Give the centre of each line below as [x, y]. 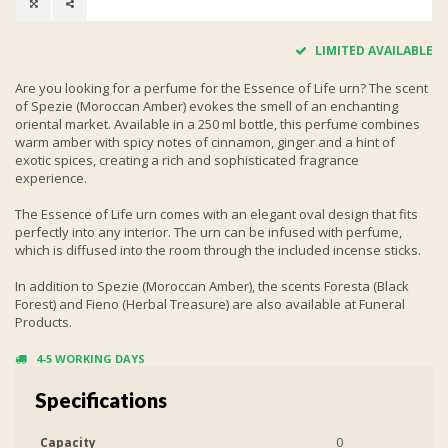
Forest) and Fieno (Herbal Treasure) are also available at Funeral [210, 303]
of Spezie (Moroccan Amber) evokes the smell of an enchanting [206, 105]
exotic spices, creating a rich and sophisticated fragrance [187, 159]
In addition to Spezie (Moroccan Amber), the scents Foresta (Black [212, 285]
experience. [51, 177]
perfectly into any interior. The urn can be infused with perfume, [208, 231]
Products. [43, 321]
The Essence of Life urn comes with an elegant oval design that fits [216, 213]
